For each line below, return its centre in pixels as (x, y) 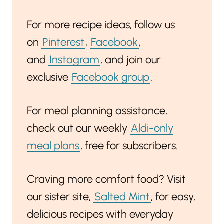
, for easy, (173, 197)
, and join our (131, 60)
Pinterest (63, 42)
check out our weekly (78, 128)
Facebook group (111, 77)
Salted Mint (122, 197)
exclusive (49, 77)
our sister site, (60, 197)
